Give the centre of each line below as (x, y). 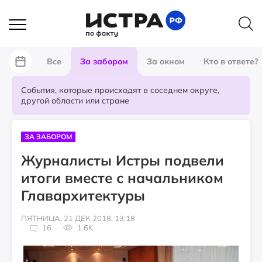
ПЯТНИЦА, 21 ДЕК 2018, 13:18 (78, 218)
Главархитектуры (83, 195)
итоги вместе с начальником (122, 178)
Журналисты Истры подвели (123, 160)
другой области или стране (75, 101)
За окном (166, 61)
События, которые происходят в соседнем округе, (120, 90)
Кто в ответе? (231, 61)
